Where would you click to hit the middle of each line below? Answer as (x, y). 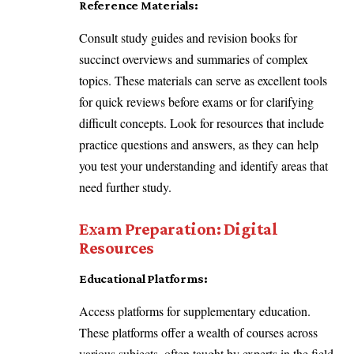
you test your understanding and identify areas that (203, 165)
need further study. (125, 186)
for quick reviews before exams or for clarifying (196, 101)
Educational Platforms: (145, 279)
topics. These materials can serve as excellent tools (203, 80)
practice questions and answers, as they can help (199, 144)
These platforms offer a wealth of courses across (198, 333)
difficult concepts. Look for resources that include (201, 122)
